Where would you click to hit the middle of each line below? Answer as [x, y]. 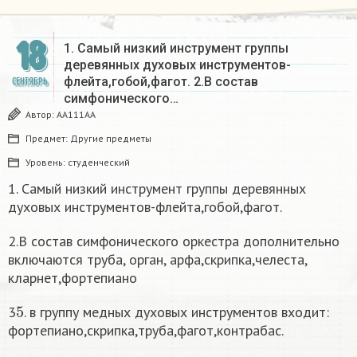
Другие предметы [111, 139]
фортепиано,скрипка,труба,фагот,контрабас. [146, 331]
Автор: [41, 115]
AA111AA [76, 115]
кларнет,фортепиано [73, 278]
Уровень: [47, 163]
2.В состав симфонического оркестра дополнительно [174, 241]
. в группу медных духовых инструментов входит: [177, 312]
